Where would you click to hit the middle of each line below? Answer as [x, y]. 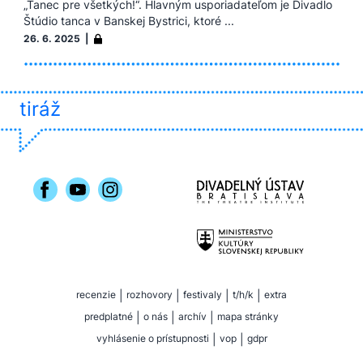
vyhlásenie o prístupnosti [152, 338]
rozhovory [149, 294]
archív [192, 316]
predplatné [109, 316]
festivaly [203, 294]
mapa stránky [248, 316]
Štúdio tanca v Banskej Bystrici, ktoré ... [129, 21]
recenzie [96, 294]
